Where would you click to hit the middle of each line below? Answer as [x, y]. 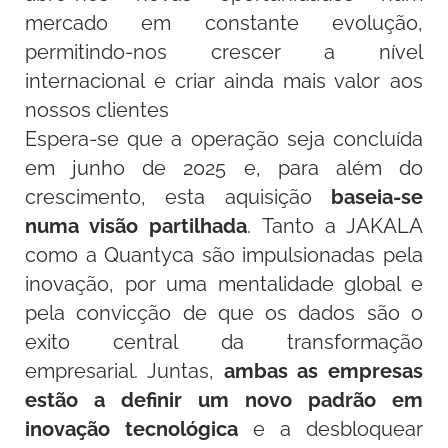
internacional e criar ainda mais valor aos [224, 81]
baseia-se [376, 197]
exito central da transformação [224, 342]
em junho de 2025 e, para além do [224, 168]
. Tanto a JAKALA [335, 226]
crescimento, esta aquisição [178, 197]
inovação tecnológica [132, 429]
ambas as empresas [323, 371]
